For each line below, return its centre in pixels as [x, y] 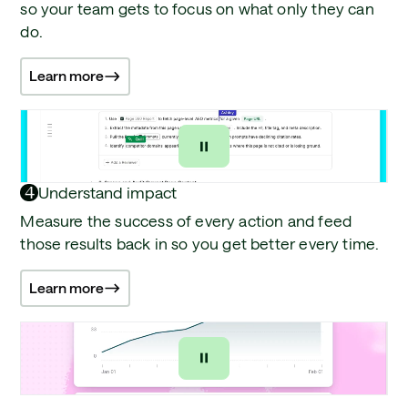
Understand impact [108, 193]
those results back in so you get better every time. [200, 243]
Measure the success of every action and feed [186, 220]
